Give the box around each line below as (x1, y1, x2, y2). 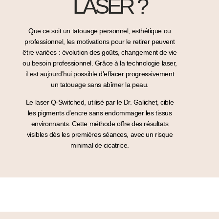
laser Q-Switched (35, 98, 85, 107)
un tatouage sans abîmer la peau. (51, 80, 149, 88)
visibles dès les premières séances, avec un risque (26, 131, 173, 139)
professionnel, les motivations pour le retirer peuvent (24, 37, 175, 45)
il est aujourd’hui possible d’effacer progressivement (25, 69, 175, 78)
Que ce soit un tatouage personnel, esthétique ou (28, 26, 171, 35)
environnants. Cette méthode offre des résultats (31, 120, 169, 128)
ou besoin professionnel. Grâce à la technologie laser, (22, 59, 177, 67)
